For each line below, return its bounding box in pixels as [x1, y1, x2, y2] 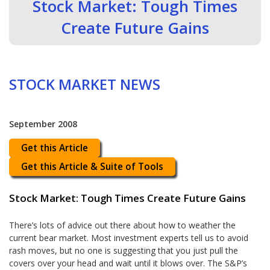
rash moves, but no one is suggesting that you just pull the [9, 244, 239, 256]
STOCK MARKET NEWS [9, 75, 161, 95]
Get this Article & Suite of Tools [21, 160, 164, 174]
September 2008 [9, 118, 78, 130]
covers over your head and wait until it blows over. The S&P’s [9, 257, 248, 269]
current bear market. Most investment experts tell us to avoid [9, 231, 249, 243]
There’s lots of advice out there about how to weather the [9, 219, 236, 231]
